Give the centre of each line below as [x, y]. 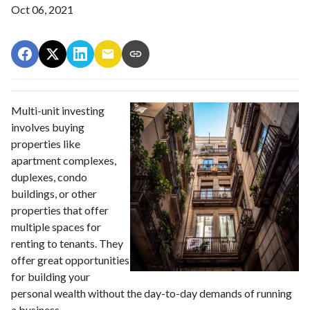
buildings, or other [54, 193]
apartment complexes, [64, 160]
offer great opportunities [70, 260]
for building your [51, 276]
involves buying [48, 127]
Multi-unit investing [58, 110]
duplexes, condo [49, 177]
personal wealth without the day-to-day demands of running [152, 293]
